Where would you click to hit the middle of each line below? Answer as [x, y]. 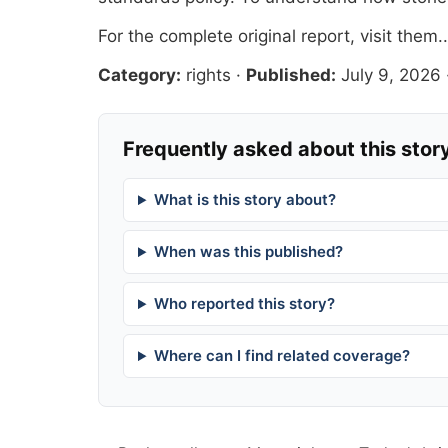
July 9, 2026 [391, 75]
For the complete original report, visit [247, 36]
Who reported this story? [244, 304]
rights [208, 75]
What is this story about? [244, 200]
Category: [139, 75]
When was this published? [248, 252]
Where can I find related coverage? [281, 356]
